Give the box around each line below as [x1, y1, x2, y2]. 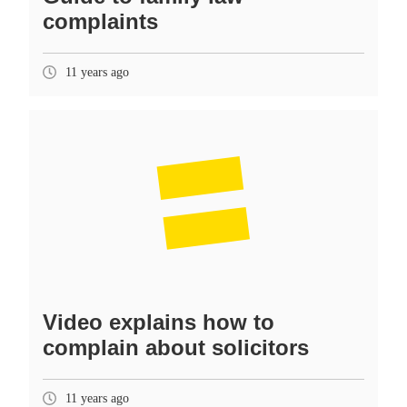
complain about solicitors [43, 334, 309, 360]
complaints [43, 8, 158, 34]
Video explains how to [43, 309, 274, 334]
